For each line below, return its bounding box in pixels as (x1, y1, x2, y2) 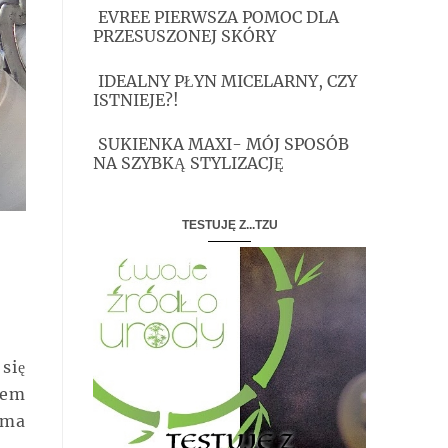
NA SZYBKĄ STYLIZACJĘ (93, 153, 284, 174)
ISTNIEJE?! (93, 89, 179, 110)
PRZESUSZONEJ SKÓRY (93, 26, 276, 47)
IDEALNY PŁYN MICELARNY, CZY (98, 70, 357, 91)
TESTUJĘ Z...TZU (181, 217, 278, 232)
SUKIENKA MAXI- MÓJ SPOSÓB (98, 134, 349, 155)
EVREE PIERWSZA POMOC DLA (98, 7, 339, 28)
